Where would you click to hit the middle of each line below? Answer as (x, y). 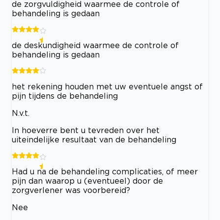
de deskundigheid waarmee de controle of (95, 45)
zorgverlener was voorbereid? (71, 190)
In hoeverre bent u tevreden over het (86, 130)
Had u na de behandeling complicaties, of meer (105, 172)
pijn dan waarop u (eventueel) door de (87, 181)
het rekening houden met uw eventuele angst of (107, 87)
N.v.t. (21, 113)
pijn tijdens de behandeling (65, 96)
